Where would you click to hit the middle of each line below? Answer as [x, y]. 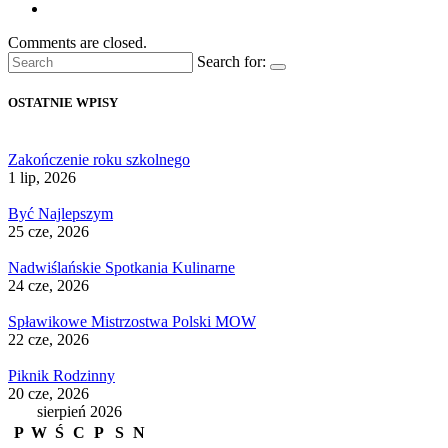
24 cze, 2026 [48, 286]
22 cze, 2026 [48, 340]
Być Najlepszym [60, 214]
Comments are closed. [77, 42]
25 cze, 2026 [48, 232]
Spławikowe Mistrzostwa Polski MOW [132, 322]
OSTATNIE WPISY [63, 103]
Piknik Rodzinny [61, 376]
